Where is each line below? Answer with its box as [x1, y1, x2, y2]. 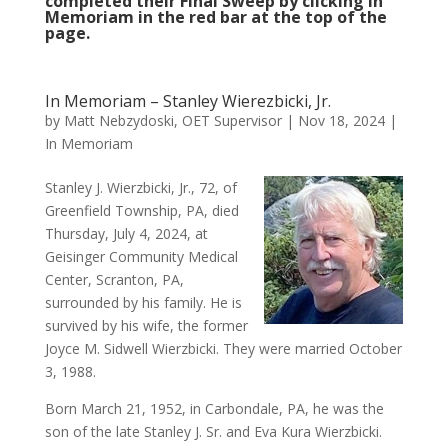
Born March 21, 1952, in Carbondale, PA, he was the [44, 399, 384, 419]
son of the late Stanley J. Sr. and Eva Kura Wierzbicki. [44, 422, 382, 442]
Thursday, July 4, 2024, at [44, 224, 208, 244]
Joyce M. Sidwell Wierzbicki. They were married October [44, 339, 402, 359]
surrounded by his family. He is [44, 293, 242, 313]
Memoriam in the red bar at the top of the [44, 6, 387, 29]
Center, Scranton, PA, [44, 270, 184, 290]
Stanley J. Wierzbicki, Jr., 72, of [44, 178, 237, 198]
